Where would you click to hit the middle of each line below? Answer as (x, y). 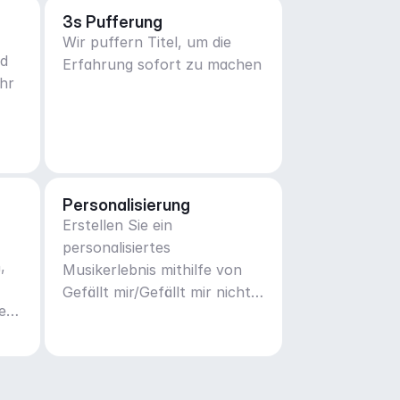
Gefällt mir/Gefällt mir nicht (156, 292)
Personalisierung (126, 205)
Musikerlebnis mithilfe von (152, 270)
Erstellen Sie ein (117, 225)
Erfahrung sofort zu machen (162, 64)
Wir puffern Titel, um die (146, 42)
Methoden (97, 314)
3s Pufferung (112, 22)
